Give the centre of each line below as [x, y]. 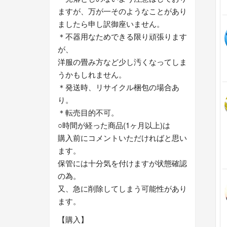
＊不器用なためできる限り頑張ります [122, 36]
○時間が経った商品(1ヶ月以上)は [114, 125]
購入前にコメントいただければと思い [122, 138]
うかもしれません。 [92, 74]
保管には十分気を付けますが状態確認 [122, 163]
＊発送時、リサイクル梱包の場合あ [119, 87]
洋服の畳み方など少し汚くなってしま [122, 62]
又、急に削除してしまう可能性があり [122, 188]
